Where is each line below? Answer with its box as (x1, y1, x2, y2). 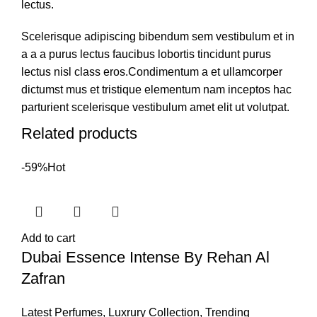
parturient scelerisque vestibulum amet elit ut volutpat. (21, 100, 289, 113)
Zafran (21, 269, 65, 287)
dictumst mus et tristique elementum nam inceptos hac (21, 83, 292, 96)
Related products (21, 124, 137, 142)
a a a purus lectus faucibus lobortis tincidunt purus (21, 47, 271, 60)
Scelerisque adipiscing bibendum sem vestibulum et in (21, 30, 294, 42)
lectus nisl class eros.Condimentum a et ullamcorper (21, 65, 282, 78)
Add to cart (21, 231, 75, 244)
